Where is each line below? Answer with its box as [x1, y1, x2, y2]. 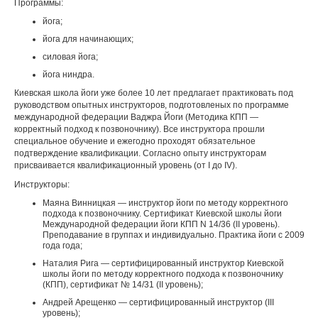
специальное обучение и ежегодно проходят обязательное [14, 136, 256, 146]
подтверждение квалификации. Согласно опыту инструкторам [14, 148, 266, 158]
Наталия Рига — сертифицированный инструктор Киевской [43, 258, 284, 268]
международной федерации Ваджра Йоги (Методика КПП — [14, 112, 258, 122]
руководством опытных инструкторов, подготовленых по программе [14, 100, 289, 110]
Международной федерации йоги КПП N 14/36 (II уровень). [43, 219, 280, 229]
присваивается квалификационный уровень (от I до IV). [14, 160, 237, 170]
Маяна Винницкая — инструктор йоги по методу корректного [43, 198, 288, 208]
